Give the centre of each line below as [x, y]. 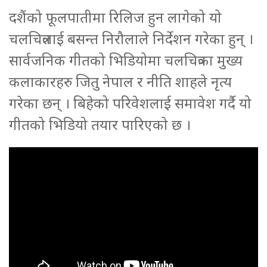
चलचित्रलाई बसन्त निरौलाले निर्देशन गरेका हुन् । [131, 39]
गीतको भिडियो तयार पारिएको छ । [100, 125]
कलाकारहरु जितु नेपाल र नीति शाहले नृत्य [120, 82]
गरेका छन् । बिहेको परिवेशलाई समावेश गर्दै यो [130, 103]
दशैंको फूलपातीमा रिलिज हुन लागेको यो [115, 17]
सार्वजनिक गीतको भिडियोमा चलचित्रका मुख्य [126, 60]
